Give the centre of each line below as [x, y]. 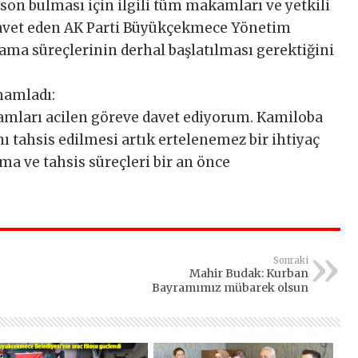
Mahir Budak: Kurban [249, 274]
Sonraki [291, 261]
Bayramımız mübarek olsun [230, 288]
